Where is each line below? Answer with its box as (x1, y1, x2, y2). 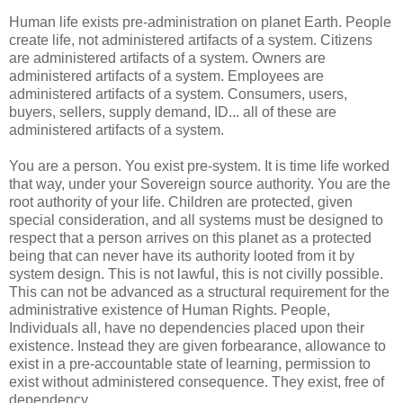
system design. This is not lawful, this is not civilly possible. (9, 265, 383, 282)
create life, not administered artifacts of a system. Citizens (9, 31, 372, 48)
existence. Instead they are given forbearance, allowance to (9, 337, 386, 354)
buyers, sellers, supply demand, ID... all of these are (9, 103, 336, 120)
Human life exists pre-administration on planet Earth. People (9, 13, 391, 30)
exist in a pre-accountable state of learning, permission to (9, 355, 371, 372)
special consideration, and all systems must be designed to (9, 211, 383, 228)
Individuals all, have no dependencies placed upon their (9, 319, 364, 336)
